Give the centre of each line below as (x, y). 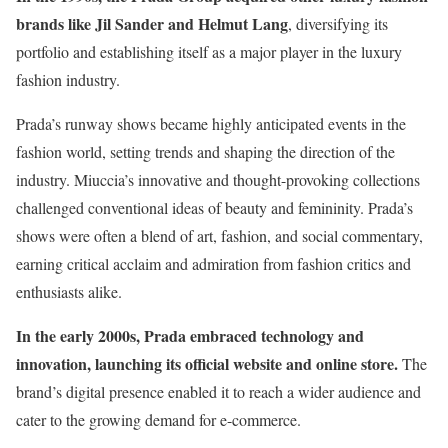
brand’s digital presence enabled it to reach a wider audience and (218, 392)
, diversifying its (338, 24)
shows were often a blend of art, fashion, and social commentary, (219, 236)
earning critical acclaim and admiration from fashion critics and (213, 264)
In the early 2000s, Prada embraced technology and (190, 336)
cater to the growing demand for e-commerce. (158, 420)
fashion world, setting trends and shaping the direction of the (205, 152)
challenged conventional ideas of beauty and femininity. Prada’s (214, 208)
